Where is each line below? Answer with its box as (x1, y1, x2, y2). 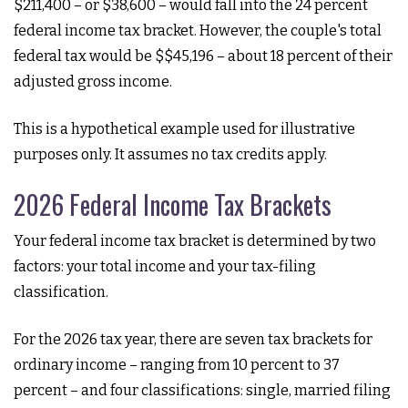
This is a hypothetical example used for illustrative (14, 120, 355, 138)
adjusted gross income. (14, 73, 172, 90)
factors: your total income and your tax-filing (14, 258, 316, 275)
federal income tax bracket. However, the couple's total (14, 22, 382, 39)
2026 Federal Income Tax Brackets (14, 186, 331, 223)
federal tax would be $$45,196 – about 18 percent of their (14, 47, 393, 65)
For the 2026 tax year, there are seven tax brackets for (14, 331, 372, 348)
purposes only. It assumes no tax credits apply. (14, 146, 327, 163)
